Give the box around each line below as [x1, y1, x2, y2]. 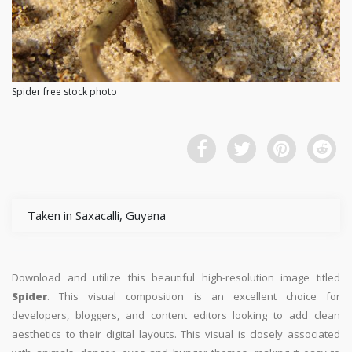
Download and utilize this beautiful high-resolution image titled [12, 270, 340, 285]
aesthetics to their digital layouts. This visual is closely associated [12, 327, 340, 342]
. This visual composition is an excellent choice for [47, 289, 340, 304]
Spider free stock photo [12, 85, 117, 99]
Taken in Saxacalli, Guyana [27, 207, 166, 224]
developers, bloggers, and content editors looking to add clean [12, 308, 340, 323]
